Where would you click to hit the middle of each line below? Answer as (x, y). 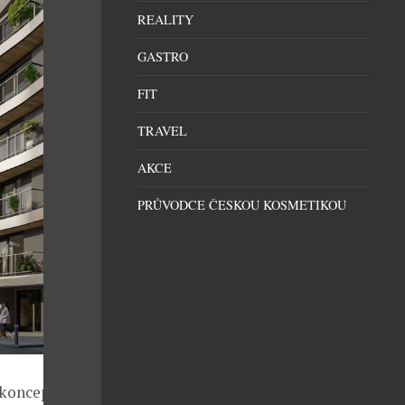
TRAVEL (162, 131)
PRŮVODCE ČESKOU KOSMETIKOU (242, 205)
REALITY (165, 19)
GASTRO (163, 57)
